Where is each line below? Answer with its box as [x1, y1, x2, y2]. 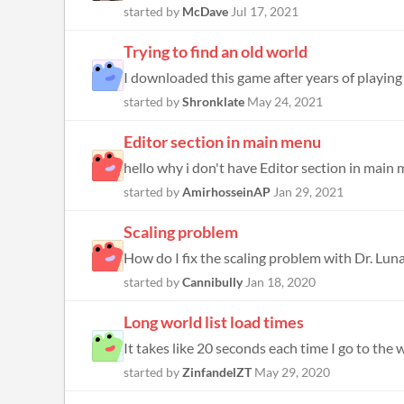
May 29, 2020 [254, 364, 330, 380]
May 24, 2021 [247, 94, 323, 109]
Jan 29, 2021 [273, 184, 344, 199]
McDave [182, 4, 228, 19]
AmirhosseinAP [182, 184, 271, 199]
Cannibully [182, 274, 243, 289]
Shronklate [182, 94, 244, 109]
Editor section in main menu [124, 132, 321, 151]
